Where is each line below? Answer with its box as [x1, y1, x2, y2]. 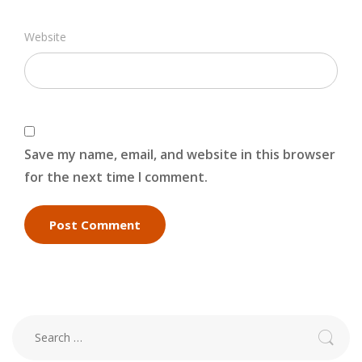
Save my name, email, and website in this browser [24, 145, 335, 163]
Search [11, 317, 49, 333]
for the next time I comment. [24, 167, 208, 186]
